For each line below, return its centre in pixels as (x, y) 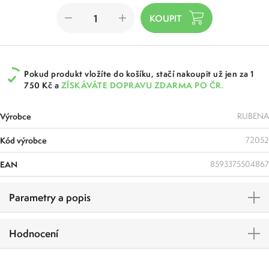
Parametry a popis (50, 197)
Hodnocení (34, 233)
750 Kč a (43, 85)
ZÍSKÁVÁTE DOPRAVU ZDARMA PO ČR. (142, 85)
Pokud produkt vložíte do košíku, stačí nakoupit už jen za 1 (139, 74)
